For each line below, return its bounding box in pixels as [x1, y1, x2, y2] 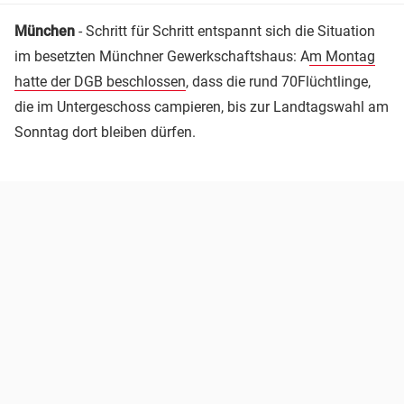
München [14, 22, 75, 40]
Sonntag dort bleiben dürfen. [14, 123, 196, 141]
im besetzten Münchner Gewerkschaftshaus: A [14, 47, 309, 65]
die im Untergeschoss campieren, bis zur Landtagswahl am [14, 97, 389, 115]
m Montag [309, 47, 375, 65]
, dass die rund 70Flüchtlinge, [186, 72, 371, 90]
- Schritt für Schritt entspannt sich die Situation [75, 22, 375, 40]
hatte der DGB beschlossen [14, 72, 186, 90]
